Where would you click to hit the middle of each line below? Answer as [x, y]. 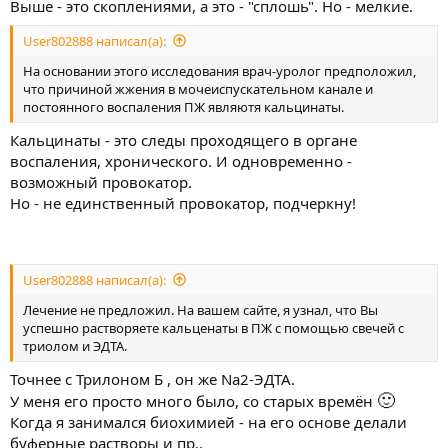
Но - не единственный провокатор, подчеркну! [183, 203]
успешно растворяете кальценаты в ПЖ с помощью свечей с [213, 327]
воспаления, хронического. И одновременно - [181, 161]
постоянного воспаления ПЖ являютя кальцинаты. [183, 106]
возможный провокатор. [101, 182]
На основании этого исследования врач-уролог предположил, [219, 70]
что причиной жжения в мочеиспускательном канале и [198, 88]
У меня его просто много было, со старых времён [193, 401]
